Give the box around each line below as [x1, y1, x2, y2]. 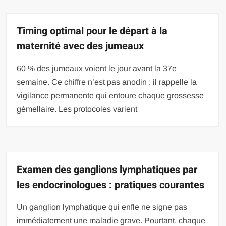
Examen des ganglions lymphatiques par [17, 162, 198, 177]
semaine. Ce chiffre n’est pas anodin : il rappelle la [17, 78, 197, 86]
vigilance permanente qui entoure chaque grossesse [17, 91, 204, 100]
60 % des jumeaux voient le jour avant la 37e [17, 64, 177, 73]
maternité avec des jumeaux [17, 39, 144, 53]
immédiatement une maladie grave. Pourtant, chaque [17, 216, 206, 225]
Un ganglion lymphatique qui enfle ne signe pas [17, 203, 188, 211]
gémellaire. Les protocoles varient [17, 105, 138, 114]
